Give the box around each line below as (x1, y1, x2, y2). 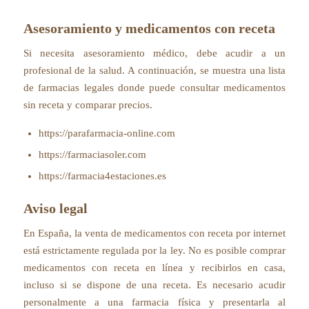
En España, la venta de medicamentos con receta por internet (23, 227, 286, 239)
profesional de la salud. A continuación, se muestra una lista (23, 65, 286, 77)
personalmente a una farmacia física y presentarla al (23, 296, 286, 308)
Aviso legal (23, 200, 88, 216)
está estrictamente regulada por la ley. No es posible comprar (23, 244, 286, 256)
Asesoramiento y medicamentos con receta (23, 21, 275, 37)
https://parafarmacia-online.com (38, 127, 175, 139)
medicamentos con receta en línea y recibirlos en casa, (23, 261, 286, 273)
